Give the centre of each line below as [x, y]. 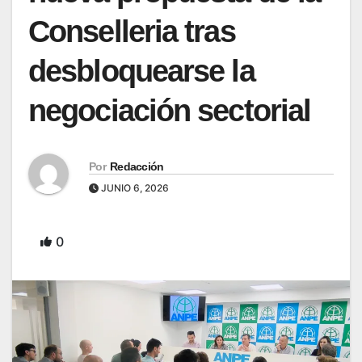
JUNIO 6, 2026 [134, 187]
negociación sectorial [170, 110]
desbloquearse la [141, 71]
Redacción [137, 166]
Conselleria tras [132, 31]
